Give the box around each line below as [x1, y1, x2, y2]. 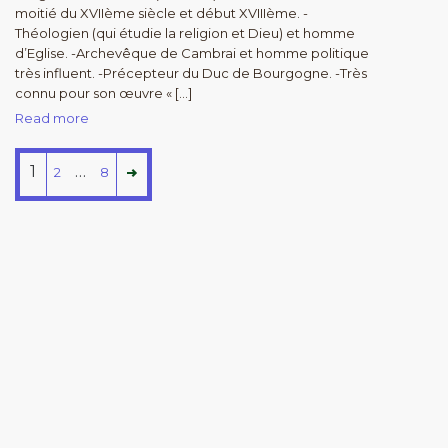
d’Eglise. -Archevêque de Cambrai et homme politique [15, 45, 369, 61]
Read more [15, 110, 89, 126]
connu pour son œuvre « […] [15, 85, 192, 101]
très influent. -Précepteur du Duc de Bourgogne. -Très [15, 65, 367, 81]
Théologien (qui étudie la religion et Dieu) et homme [15, 25, 355, 41]
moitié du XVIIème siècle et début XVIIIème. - [15, 5, 308, 21]
